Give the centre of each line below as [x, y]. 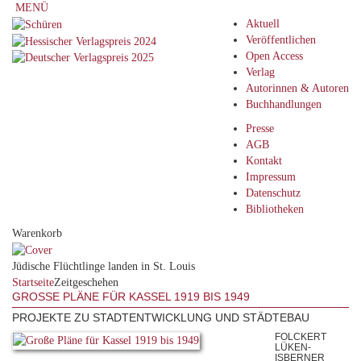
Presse [260, 129]
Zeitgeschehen [86, 282]
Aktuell [263, 24]
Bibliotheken [275, 209]
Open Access [274, 56]
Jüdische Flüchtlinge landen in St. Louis [104, 266]
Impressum [271, 177]
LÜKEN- [293, 347]
